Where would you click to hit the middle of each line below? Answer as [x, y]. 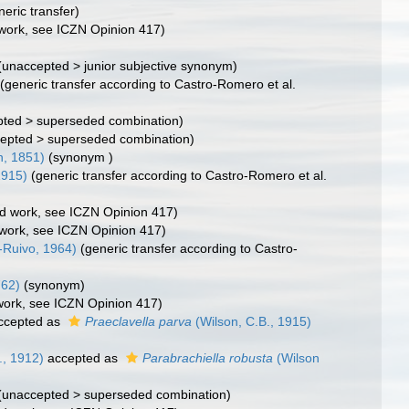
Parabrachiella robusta [208, 358]
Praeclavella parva [139, 321]
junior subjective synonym [159, 66]
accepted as [83, 358]
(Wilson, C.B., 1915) [252, 321]
